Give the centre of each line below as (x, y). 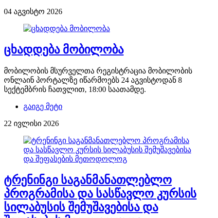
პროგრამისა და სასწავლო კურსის (100, 194)
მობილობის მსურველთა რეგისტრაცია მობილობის (98, 71)
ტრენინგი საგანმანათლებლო (88, 180)
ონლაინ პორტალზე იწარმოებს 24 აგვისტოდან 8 (93, 80)
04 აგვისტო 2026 (33, 12)
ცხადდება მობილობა (64, 50)
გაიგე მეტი (43, 107)
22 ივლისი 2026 (31, 124)
